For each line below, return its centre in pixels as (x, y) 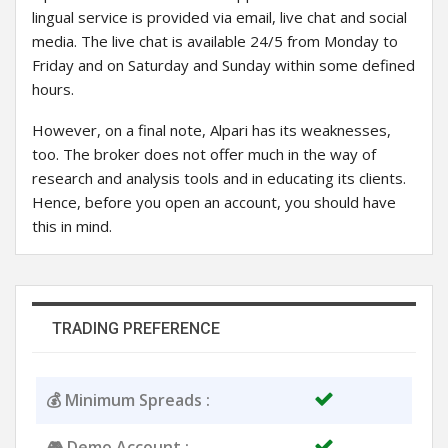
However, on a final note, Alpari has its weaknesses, (211, 130)
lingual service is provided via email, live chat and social (219, 17)
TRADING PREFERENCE (136, 329)
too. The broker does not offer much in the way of (204, 154)
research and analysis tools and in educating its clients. (219, 178)
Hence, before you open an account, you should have (214, 202)
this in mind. (72, 226)
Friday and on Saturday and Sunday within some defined (223, 65)
